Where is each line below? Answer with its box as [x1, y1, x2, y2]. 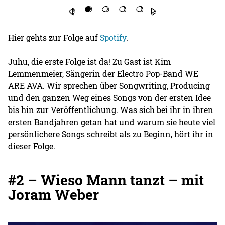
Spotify [100, 32, 127, 43]
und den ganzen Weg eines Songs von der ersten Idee [8, 92, 211, 103]
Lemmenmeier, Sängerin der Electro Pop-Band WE [8, 68, 199, 79]
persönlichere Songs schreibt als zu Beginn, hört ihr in [8, 129, 214, 140]
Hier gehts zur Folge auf [8, 32, 100, 43]
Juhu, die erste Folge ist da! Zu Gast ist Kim [8, 56, 171, 67]
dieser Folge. [8, 141, 56, 152]
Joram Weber [8, 185, 99, 204]
